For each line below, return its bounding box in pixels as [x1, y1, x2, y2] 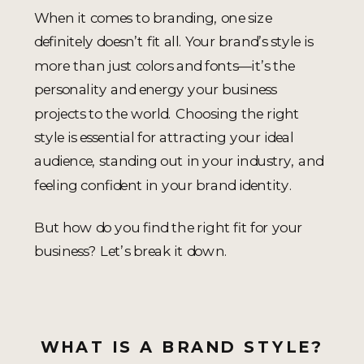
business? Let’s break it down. [34, 242, 227, 260]
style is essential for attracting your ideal [34, 128, 294, 146]
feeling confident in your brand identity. [34, 175, 292, 193]
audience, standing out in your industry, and [34, 152, 323, 170]
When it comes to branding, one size [34, 9, 272, 27]
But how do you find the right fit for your [34, 218, 303, 236]
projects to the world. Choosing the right [34, 104, 300, 122]
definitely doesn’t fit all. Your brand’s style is [34, 32, 313, 50]
